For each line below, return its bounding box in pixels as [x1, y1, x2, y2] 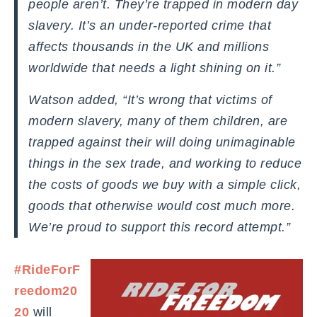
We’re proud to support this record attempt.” [28, 219, 290, 234]
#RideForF [14, 262, 81, 277]
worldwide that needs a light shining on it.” [28, 60, 280, 75]
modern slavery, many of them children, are [28, 113, 287, 128]
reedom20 [14, 283, 77, 298]
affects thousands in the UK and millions [28, 39, 269, 54]
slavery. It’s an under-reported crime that [28, 18, 271, 33]
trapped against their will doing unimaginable [28, 134, 296, 149]
